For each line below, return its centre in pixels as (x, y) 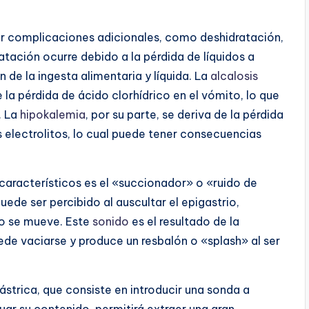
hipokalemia (53, 114)
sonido (111, 221)
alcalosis (234, 76)
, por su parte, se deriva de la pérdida (185, 114)
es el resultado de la (184, 221)
